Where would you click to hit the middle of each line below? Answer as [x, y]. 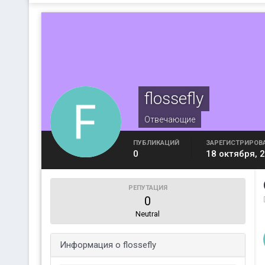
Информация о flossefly [108, 245]
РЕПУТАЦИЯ [148, 188]
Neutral [148, 214]
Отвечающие [169, 119]
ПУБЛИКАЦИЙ [156, 143]
